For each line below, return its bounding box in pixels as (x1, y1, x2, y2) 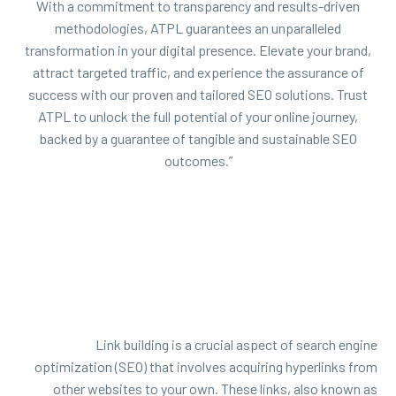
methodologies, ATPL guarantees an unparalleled (55, 19, 341, 36)
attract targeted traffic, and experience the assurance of (32, 63, 364, 80)
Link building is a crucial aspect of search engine (95, 336, 377, 354)
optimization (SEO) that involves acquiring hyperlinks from (34, 358, 377, 376)
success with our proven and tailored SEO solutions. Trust (28, 85, 368, 103)
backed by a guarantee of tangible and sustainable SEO (39, 129, 357, 147)
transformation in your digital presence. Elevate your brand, (25, 41, 371, 58)
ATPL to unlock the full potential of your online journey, (38, 107, 358, 125)
